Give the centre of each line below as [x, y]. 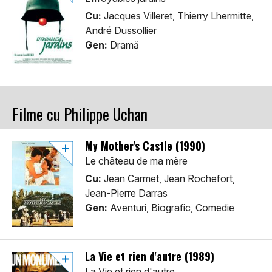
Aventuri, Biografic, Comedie [171, 208]
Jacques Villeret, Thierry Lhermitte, [178, 16]
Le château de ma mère [136, 161]
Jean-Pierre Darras [126, 193]
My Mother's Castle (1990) [145, 146]
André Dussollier [121, 31]
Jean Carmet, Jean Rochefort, [168, 179]
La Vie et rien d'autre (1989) [150, 257]
